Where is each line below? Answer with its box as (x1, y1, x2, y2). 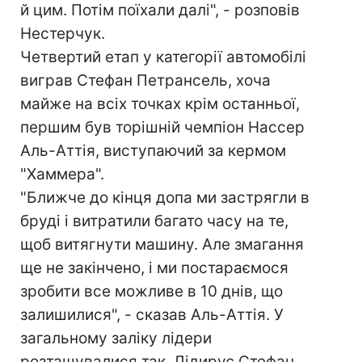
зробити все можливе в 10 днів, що (20, 282, 283, 301)
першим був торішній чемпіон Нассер (20, 118, 305, 137)
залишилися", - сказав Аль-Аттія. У (20, 305, 284, 324)
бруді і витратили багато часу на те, (20, 212, 288, 230)
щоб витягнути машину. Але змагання (20, 235, 304, 254)
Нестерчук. (20, 24, 105, 43)
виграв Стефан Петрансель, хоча (20, 71, 271, 90)
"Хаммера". (20, 165, 104, 183)
